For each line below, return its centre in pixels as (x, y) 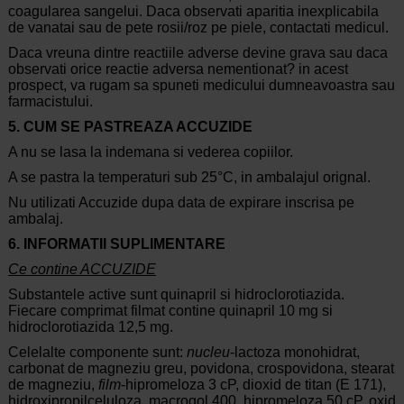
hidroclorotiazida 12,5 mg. (90, 327)
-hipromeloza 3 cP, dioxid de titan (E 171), (253, 385)
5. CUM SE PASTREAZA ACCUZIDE (130, 127)
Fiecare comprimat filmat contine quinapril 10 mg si (170, 311)
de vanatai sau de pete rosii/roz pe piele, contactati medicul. (198, 28)
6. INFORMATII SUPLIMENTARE (116, 244)
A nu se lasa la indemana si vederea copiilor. (150, 152)
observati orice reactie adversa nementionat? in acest (178, 69)
